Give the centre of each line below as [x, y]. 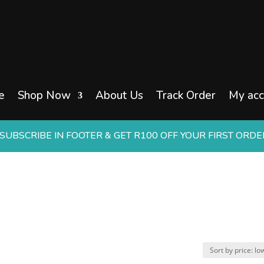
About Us [119, 95]
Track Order [186, 95]
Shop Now [44, 95]
